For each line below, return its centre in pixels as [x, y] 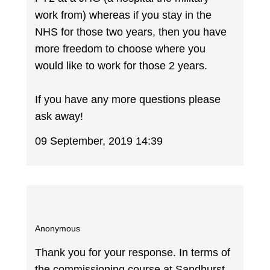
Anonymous [58, 228]
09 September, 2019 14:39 [99, 141]
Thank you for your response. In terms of [133, 253]
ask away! [59, 117]
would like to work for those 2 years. [121, 66]
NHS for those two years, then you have [131, 32]
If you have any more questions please [128, 100]
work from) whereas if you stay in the [124, 15]
